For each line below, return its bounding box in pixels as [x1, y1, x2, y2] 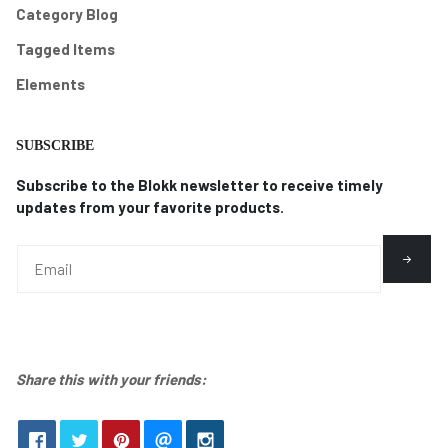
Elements [16, 74, 85, 93]
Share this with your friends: [16, 370, 206, 389]
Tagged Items [16, 39, 115, 58]
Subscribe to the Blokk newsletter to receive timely [16, 176, 383, 195]
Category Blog [16, 5, 118, 24]
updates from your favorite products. [16, 198, 284, 217]
